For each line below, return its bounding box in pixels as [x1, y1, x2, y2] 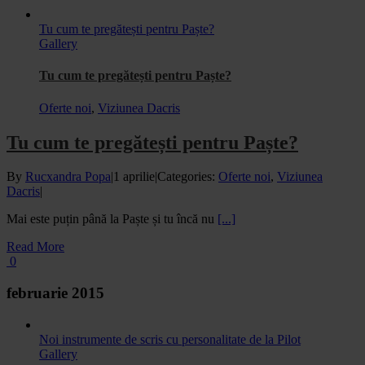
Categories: [157, 169, 218, 184]
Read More [7, 240, 64, 254]
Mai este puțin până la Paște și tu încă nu [7, 212, 218, 226]
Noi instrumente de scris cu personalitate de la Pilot [39, 332, 301, 346]
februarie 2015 [7, 284, 104, 302]
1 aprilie [113, 169, 155, 184]
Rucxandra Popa [25, 169, 111, 184]
